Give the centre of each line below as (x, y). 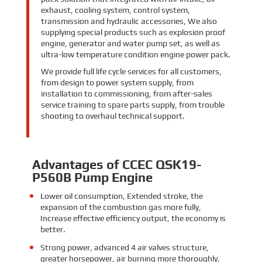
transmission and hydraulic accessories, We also (129, 21)
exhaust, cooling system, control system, (115, 10)
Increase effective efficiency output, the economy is (133, 218)
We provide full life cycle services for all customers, (131, 71)
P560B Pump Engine (92, 177)
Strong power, (67, 247)
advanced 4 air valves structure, (151, 247)
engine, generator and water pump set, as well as (130, 43)
